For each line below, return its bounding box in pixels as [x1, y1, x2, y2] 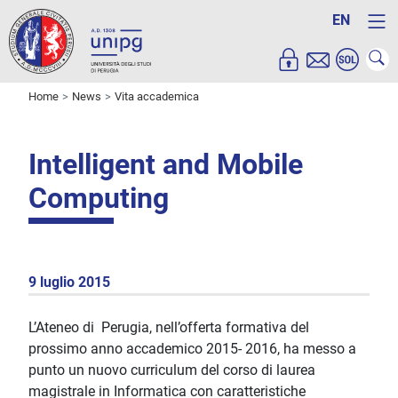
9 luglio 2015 [28, 274, 110, 291]
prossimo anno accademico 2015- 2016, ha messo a [28, 340, 356, 358]
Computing [28, 181, 169, 216]
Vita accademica [115, 90, 199, 104]
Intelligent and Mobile [28, 147, 303, 182]
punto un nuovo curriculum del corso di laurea [28, 362, 315, 379]
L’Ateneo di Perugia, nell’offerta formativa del [28, 319, 309, 337]
